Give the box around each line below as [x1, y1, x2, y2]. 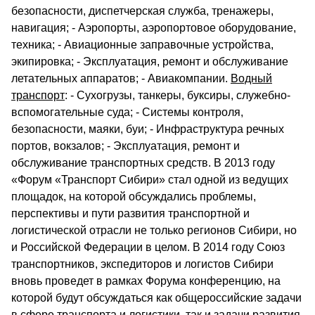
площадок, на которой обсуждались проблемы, [11, 191, 256, 202]
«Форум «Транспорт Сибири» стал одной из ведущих [11, 174, 288, 186]
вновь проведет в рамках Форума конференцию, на [11, 275, 281, 287]
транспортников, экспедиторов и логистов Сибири [11, 258, 274, 270]
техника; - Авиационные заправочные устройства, [11, 39, 274, 51]
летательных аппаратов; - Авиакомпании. [11, 72, 231, 84]
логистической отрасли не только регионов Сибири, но [11, 224, 297, 236]
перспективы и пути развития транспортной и [11, 207, 250, 219]
